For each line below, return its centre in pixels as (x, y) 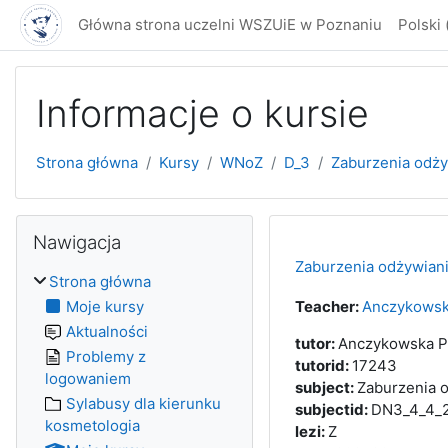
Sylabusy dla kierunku (143, 403)
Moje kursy (105, 306)
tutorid (319, 365)
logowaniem (88, 378)
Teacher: (328, 306)
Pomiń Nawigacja (75, 224)
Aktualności (107, 331)
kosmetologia (92, 425)
